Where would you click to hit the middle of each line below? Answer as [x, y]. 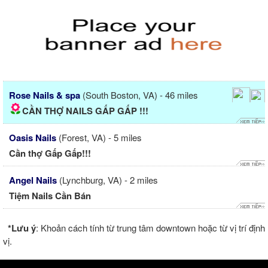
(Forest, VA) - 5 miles [100, 138]
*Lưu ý [22, 228]
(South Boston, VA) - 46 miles [140, 95]
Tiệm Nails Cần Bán [50, 196]
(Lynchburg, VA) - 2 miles [109, 180]
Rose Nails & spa [45, 95]
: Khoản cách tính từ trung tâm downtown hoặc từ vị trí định [150, 228]
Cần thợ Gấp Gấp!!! [50, 153]
